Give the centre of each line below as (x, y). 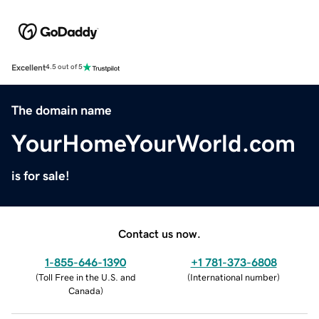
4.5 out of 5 (64, 67)
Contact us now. (159, 233)
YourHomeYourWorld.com (153, 143)
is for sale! (41, 176)
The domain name (62, 110)
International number (234, 277)
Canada (84, 291)
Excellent (28, 67)
